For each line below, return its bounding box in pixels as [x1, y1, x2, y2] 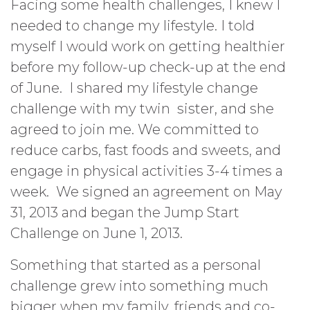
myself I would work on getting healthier [10, 38, 285, 55]
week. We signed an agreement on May [10, 183, 282, 200]
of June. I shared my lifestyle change [10, 80, 258, 96]
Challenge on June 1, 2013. [10, 225, 183, 241]
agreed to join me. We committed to [10, 121, 259, 138]
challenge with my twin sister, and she [10, 100, 274, 117]
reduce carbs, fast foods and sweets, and [10, 142, 281, 158]
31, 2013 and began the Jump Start [10, 204, 239, 221]
